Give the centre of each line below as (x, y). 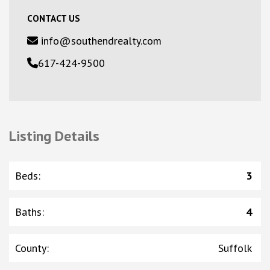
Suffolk (235, 248)
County (31, 248)
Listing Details (54, 136)
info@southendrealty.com (100, 40)
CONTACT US (54, 18)
